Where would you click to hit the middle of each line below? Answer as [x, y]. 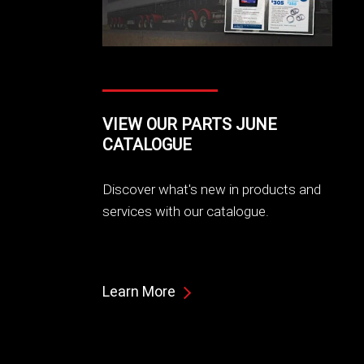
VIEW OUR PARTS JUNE [189, 124]
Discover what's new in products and [211, 190]
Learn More [139, 292]
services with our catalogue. [185, 212]
